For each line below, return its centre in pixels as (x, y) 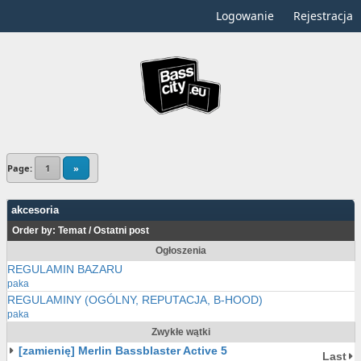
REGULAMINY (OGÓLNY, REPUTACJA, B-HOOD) (135, 300)
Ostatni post (121, 230)
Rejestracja (323, 16)
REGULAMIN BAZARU (65, 269)
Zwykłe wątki (181, 332)
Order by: (35, 230)
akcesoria (35, 210)
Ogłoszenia (181, 251)
